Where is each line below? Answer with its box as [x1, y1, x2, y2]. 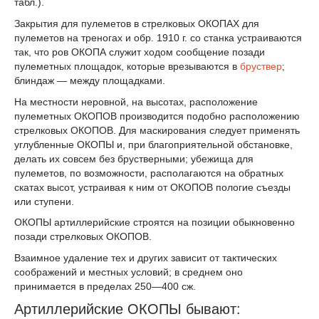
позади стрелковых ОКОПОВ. [14, 231, 152, 243]
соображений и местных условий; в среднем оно [14, 266, 243, 278]
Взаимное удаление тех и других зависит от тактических [14, 252, 277, 264]
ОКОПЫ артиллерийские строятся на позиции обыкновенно [14, 216, 295, 229]
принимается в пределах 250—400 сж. [14, 281, 196, 293]
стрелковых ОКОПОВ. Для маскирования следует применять [14, 124, 300, 136]
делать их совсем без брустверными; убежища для [14, 152, 253, 164]
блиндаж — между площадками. [14, 74, 165, 86]
